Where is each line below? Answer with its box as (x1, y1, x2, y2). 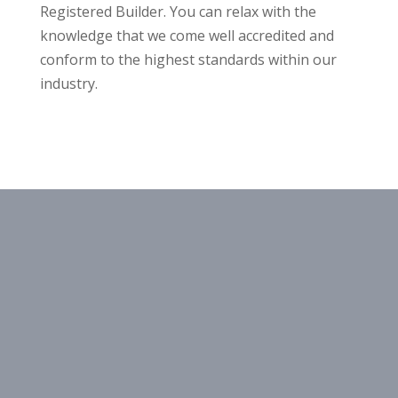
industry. (39, 74, 98, 93)
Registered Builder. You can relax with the (39, 2, 316, 21)
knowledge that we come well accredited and (39, 26, 334, 45)
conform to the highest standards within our (39, 50, 337, 69)
